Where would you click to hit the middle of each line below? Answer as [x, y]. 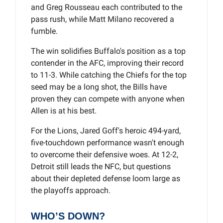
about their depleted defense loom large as [106, 178]
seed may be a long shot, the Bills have [99, 87]
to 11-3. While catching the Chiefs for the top [109, 75]
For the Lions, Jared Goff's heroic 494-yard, [106, 130]
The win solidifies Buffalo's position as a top [108, 51]
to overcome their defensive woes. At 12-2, [105, 154]
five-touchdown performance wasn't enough [108, 142]
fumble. [44, 31]
